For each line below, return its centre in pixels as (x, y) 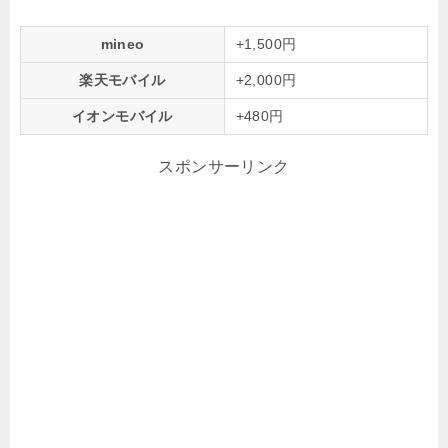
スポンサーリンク (224, 166)
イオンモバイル (122, 115)
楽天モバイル (122, 79)
